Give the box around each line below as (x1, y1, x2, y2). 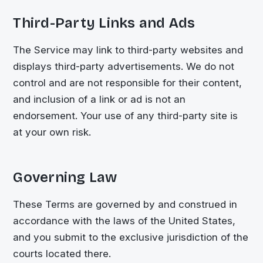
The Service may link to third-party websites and (13, 43, 244, 56)
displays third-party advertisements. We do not (13, 60, 235, 72)
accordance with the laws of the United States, (13, 215, 236, 227)
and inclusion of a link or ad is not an (13, 93, 186, 105)
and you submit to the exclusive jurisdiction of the (13, 231, 249, 244)
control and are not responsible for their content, (13, 76, 242, 89)
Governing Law (13, 169, 117, 186)
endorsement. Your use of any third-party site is (13, 109, 238, 122)
